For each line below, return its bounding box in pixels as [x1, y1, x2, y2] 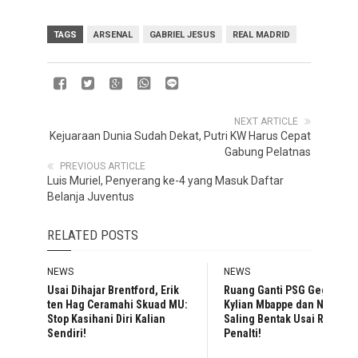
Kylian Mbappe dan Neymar [224, 298, 353, 311]
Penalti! [224, 327, 261, 340]
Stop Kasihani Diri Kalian [47, 312, 165, 325]
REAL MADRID [233, 30, 290, 40]
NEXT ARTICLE [234, 116, 298, 127]
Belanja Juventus [47, 190, 134, 203]
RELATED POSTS [47, 227, 138, 243]
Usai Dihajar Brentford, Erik [47, 284, 179, 296]
